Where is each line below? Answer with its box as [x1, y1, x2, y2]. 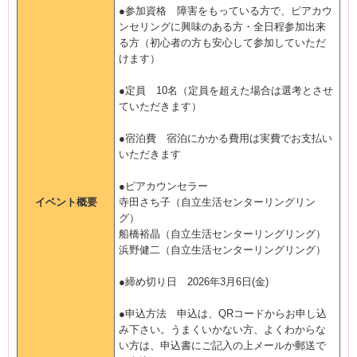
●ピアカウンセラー [119, 180, 208, 192]
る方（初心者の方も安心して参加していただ [119, 37, 326, 49]
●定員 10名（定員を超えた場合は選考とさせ [119, 84, 333, 96]
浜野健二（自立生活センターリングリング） [119, 244, 326, 256]
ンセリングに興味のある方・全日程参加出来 [119, 21, 326, 33]
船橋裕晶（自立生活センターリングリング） [119, 228, 326, 240]
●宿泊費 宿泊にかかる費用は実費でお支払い [119, 132, 332, 144]
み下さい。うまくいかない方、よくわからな [119, 324, 326, 335]
